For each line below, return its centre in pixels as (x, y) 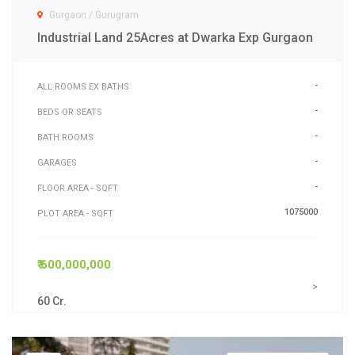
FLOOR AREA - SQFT (78, 188)
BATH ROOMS (65, 137)
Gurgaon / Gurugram (94, 15)
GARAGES (57, 162)
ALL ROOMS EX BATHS (83, 86)
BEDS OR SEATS (70, 112)
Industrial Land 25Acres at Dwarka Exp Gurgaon (175, 37)
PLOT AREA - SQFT (75, 213)
